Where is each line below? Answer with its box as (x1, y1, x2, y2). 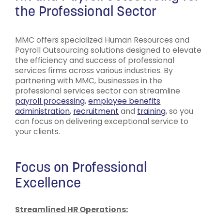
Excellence (15, 177, 81, 191)
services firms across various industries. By (15, 65, 173, 76)
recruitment (73, 106, 119, 117)
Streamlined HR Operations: (15, 204, 128, 215)
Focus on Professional (15, 161, 147, 175)
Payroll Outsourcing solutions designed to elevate (15, 45, 202, 56)
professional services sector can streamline (15, 85, 181, 96)
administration (15, 106, 70, 117)
